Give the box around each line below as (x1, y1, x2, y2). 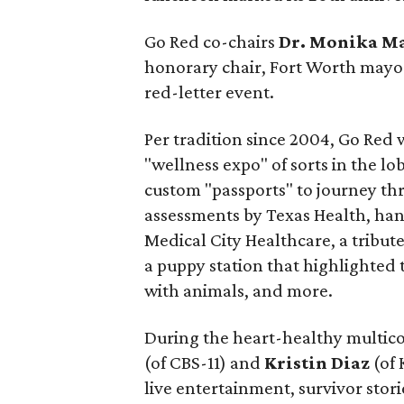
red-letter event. (144, 81, 275, 103)
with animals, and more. (144, 280, 334, 301)
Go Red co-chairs (144, 31, 280, 52)
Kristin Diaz (264, 352, 371, 373)
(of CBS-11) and (144, 352, 265, 373)
